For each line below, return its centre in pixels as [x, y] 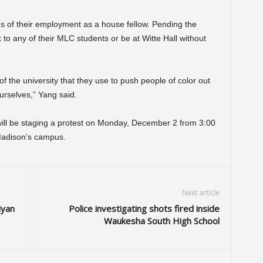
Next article [200, 193]
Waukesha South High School [161, 221]
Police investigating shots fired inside [144, 209]
